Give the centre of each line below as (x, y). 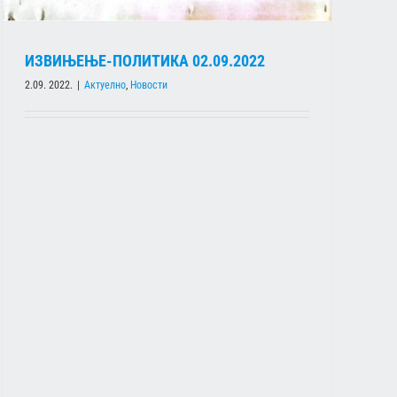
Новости (149, 86)
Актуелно (105, 86)
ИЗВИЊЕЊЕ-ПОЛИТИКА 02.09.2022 (145, 61)
